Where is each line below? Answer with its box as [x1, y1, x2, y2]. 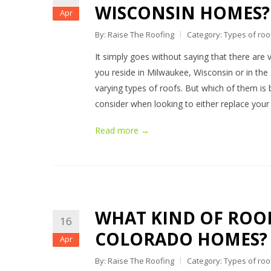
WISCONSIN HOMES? [95, 1, 270, 24]
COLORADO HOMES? [95, 227, 267, 250]
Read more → [95, 125, 149, 136]
